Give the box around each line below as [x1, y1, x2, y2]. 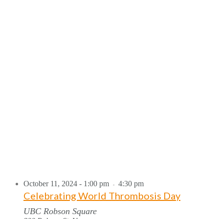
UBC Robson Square [23, 206, 97, 216]
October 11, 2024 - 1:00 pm [23, 179, 109, 188]
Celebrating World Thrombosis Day [23, 189, 180, 201]
